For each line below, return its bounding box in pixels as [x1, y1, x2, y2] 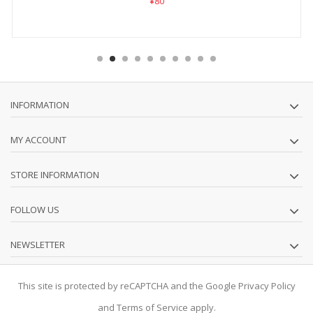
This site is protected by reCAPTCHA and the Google [17, 279, 238, 292]
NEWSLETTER [10, 238, 65, 251]
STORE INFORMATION [10, 168, 99, 181]
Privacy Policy [238, 279, 296, 292]
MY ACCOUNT [10, 133, 66, 146]
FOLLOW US [10, 203, 59, 216]
